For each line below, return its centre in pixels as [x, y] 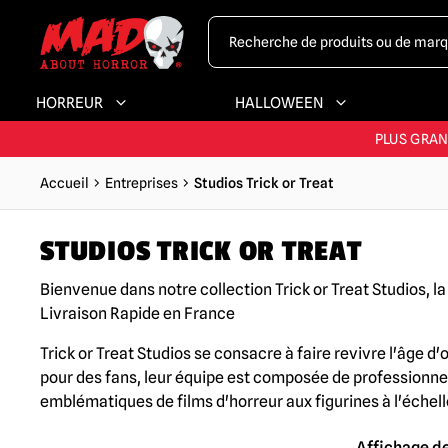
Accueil [64, 183]
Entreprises [141, 183]
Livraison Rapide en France [137, 313]
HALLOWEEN [278, 103]
